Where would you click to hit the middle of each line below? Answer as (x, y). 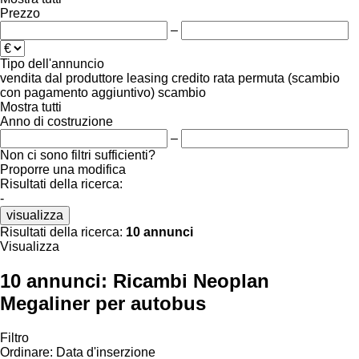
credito (191, 78)
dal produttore (84, 78)
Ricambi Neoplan (191, 280)
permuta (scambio (289, 78)
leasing (147, 78)
